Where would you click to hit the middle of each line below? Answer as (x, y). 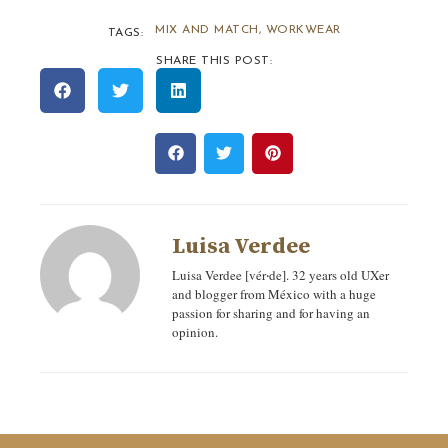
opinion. (195, 331)
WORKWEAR (303, 30)
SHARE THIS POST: (214, 61)
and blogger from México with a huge (274, 293)
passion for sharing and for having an (271, 312)
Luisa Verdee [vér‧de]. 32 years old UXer (280, 274)
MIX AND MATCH (207, 30)
